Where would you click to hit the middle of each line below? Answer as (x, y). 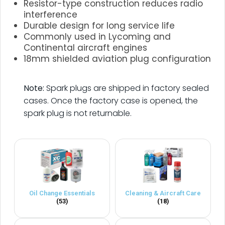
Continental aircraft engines (85, 47)
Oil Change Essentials (62, 193)
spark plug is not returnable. (78, 113)
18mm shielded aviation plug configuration (117, 59)
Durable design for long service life (99, 25)
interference (50, 14)
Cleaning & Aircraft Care (163, 193)
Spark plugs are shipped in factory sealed (127, 88)
